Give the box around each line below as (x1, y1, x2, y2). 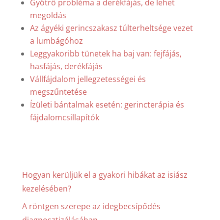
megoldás (29, 9, 66, 21)
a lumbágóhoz (29, 35, 83, 46)
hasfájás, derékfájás (29, 60, 103, 72)
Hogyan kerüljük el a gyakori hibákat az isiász (22, 169, 188, 180)
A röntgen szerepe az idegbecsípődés (22, 200, 161, 212)
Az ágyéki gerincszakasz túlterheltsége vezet (29, 22, 193, 33)
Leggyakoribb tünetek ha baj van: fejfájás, (29, 48, 182, 59)
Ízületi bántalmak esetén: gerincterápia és (29, 99, 184, 110)
